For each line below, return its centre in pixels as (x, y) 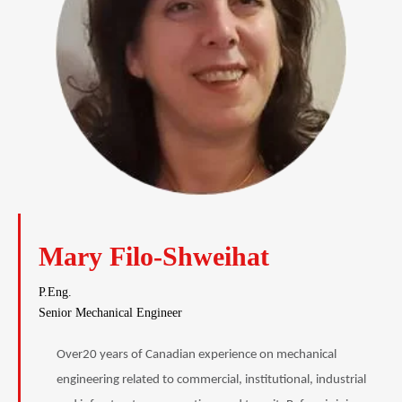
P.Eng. (55, 293)
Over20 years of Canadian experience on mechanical (197, 355)
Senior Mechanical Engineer (110, 313)
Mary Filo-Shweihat (154, 257)
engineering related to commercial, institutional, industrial (211, 380)
